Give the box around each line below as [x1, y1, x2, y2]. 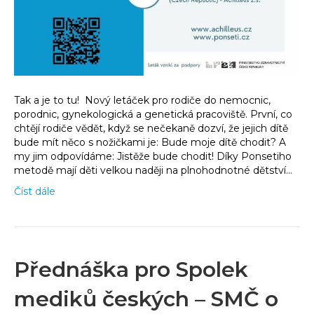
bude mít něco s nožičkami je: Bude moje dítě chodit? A [14, 136, 286, 149]
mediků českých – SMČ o [14, 286, 278, 313]
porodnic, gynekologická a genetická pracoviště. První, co [14, 108, 292, 121]
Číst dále [14, 185, 55, 198]
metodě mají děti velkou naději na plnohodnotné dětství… [14, 164, 292, 177]
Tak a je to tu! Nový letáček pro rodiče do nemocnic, [14, 94, 271, 107]
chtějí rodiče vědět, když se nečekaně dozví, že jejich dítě [14, 122, 288, 135]
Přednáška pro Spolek [14, 257, 248, 283]
